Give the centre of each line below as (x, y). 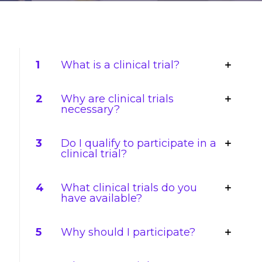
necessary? (90, 109)
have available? (101, 198)
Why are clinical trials (117, 99)
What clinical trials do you (129, 188)
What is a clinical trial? (120, 65)
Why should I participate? (128, 232)
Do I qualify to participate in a (139, 143)
